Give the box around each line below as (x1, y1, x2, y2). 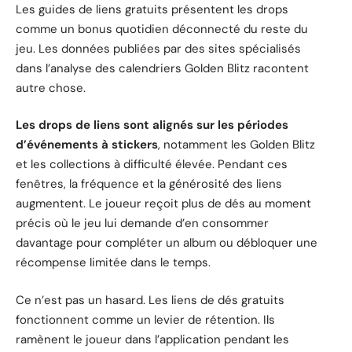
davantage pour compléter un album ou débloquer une (16, 235, 317, 251)
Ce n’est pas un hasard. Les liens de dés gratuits (16, 291, 284, 308)
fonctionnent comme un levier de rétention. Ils (16, 311, 275, 328)
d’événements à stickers (16, 137, 158, 153)
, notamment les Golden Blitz (158, 137, 315, 153)
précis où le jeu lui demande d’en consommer (16, 215, 269, 232)
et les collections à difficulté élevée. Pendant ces (16, 156, 288, 173)
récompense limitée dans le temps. (16, 255, 211, 271)
